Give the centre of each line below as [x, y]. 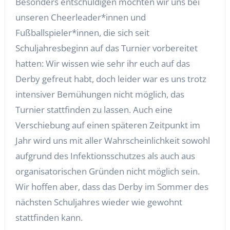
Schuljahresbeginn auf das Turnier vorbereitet [106, 48]
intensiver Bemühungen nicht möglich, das [100, 94]
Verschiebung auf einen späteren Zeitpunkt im [108, 125]
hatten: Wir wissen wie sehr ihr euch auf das [102, 63]
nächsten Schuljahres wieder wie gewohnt [99, 202]
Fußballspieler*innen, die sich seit [82, 33]
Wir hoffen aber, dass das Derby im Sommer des [112, 187]
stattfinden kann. [49, 217]
